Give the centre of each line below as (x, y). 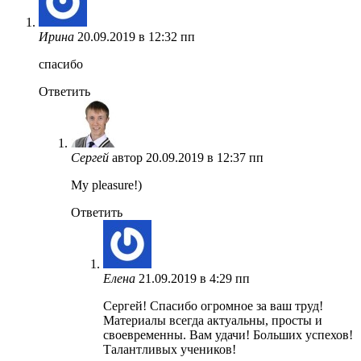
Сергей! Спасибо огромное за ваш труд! (213, 305)
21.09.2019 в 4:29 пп (194, 278)
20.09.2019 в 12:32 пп (136, 36)
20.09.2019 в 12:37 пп (205, 157)
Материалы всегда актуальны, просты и (213, 320)
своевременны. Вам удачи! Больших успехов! (228, 334)
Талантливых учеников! (170, 349)
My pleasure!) (106, 185)
